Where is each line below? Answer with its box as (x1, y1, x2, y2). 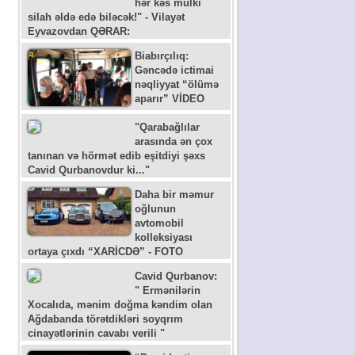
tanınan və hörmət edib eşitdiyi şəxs (27, 149, 205, 162)
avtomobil (134, 216, 184, 229)
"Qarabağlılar (134, 120, 200, 133)
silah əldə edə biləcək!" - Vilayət (27, 11, 185, 24)
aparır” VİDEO (134, 93, 204, 105)
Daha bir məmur (134, 188, 214, 200)
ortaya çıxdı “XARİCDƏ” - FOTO (27, 245, 183, 258)
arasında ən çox (134, 135, 212, 147)
